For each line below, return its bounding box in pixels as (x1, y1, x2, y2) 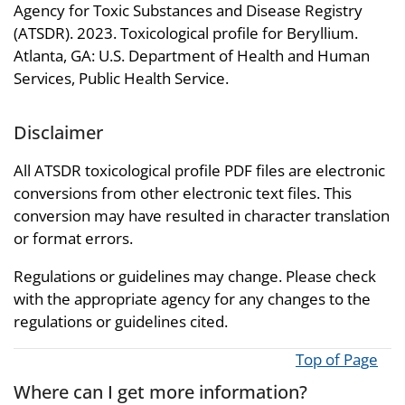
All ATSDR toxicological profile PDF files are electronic (14, 160, 385, 182)
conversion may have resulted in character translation (14, 205, 390, 227)
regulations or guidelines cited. (14, 311, 228, 333)
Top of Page (296, 349, 378, 371)
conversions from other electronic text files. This (14, 183, 352, 204)
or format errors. (14, 228, 133, 250)
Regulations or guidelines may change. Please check (14, 266, 376, 287)
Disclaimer (14, 119, 103, 146)
